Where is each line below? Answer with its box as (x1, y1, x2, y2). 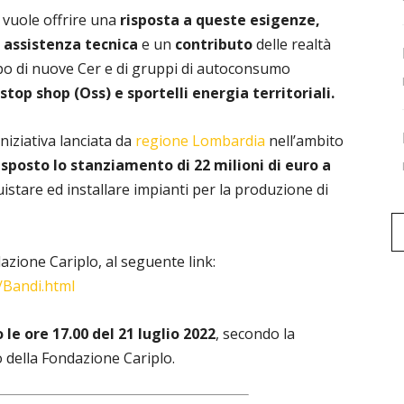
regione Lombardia (135, 131, 265, 151)
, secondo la (216, 324, 295, 344)
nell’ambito (265, 131, 344, 151)
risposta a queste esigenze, (116, 10, 320, 30)
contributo (175, 34, 252, 54)
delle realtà (252, 34, 331, 54)
